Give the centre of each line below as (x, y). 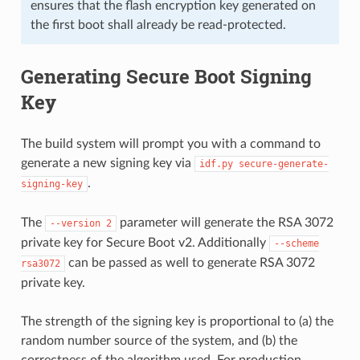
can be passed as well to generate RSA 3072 (190, 263)
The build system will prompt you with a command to (170, 144)
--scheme (296, 244)
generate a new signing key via (107, 164)
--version (75, 224)
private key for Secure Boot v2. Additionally (145, 243)
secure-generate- (283, 164)
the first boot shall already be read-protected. (158, 25)
